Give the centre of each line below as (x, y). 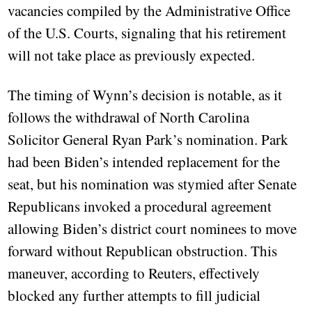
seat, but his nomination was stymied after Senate (153, 184)
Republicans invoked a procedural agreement (140, 206)
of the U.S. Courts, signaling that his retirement (147, 33)
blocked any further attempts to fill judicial (134, 296)
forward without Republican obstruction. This (143, 251)
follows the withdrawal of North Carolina (129, 117)
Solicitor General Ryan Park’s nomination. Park (148, 140)
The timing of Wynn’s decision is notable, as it (145, 95)
